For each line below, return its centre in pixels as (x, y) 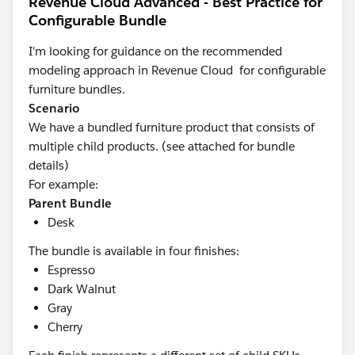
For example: (63, 184)
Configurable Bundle (97, 20)
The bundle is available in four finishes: (134, 250)
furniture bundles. (77, 89)
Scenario (54, 108)
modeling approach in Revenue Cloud (131, 70)
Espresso (71, 269)
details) (50, 165)
